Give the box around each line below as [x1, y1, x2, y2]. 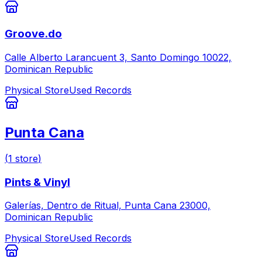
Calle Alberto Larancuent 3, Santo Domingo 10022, [5, 51, 232, 64]
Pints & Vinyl [5, 175, 70, 189]
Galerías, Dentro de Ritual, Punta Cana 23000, [5, 199, 211, 212]
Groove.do [5, 27, 62, 41]
